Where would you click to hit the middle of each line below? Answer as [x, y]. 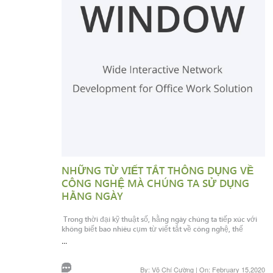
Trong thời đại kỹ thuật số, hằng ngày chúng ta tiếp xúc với [159, 219]
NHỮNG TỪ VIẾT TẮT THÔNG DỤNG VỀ [157, 170]
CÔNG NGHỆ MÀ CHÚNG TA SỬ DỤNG [155, 183]
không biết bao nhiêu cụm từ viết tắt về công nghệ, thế [152, 229]
